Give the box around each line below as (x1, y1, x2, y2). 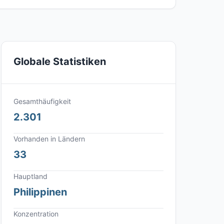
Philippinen (13, 186, 67, 198)
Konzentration (13, 209, 58, 218)
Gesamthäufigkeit (13, 97, 71, 105)
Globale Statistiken (13, 55, 106, 67)
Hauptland (13, 172, 47, 180)
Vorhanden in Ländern (13, 134, 85, 143)
